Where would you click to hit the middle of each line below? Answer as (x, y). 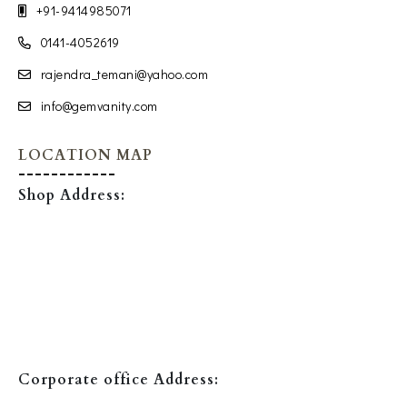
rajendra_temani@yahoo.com (124, 74)
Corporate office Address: (119, 380)
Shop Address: (72, 195)
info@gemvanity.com (99, 106)
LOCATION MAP (85, 155)
